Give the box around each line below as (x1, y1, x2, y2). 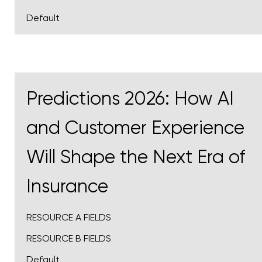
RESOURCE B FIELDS (26, 233, 111, 244)
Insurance (26, 175, 108, 198)
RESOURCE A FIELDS (26, 212, 111, 223)
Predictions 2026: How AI (26, 88, 234, 110)
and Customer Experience (26, 117, 244, 139)
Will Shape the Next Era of (26, 146, 245, 168)
